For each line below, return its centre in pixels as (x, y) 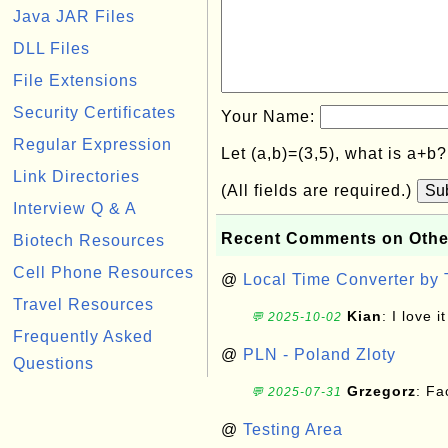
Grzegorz (381, 391)
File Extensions (75, 80)
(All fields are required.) (319, 190)
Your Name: (270, 116)
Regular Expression (92, 144)
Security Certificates (94, 112)
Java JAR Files (74, 16)
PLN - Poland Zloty (319, 354)
